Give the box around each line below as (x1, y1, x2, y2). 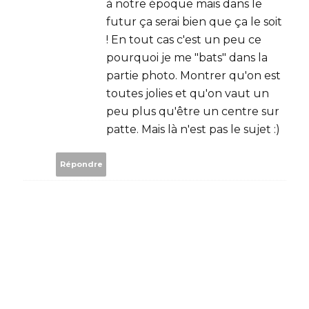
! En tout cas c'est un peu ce (106, 32, 261, 46)
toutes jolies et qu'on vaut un (106, 86, 269, 100)
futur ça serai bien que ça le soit (106, 14, 282, 28)
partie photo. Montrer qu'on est (106, 68, 281, 82)
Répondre (59, 159, 103, 169)
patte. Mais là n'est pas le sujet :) (106, 122, 280, 136)
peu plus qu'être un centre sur (106, 104, 279, 118)
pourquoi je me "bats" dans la (106, 50, 268, 64)
